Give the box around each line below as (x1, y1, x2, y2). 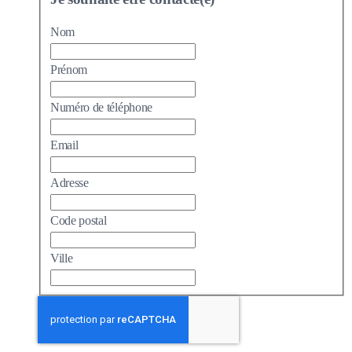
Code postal (50, 214, 107, 228)
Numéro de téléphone (50, 101, 152, 115)
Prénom (50, 63, 88, 77)
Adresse (50, 176, 89, 190)
